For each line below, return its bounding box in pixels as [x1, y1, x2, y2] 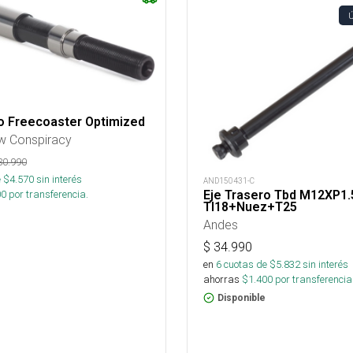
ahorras [203, 273, 240, 287]
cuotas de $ [221, 258, 276, 272]
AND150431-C [203, 176, 255, 187]
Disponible [217, 292, 266, 304]
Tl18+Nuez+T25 [203, 199, 297, 215]
